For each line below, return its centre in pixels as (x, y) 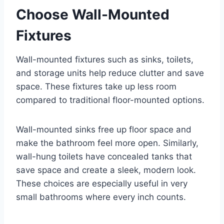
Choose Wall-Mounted (93, 15)
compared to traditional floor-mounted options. (110, 100)
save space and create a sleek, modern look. (106, 170)
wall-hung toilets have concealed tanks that (104, 157)
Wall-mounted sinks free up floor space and (104, 130)
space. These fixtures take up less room (96, 87)
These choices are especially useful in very (102, 184)
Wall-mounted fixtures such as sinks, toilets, (105, 60)
